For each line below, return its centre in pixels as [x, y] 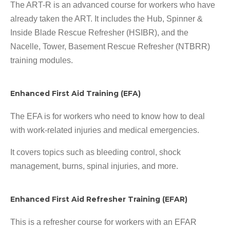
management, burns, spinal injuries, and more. [94, 166]
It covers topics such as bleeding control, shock [95, 152]
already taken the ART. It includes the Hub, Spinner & [107, 18]
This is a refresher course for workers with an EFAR [103, 222]
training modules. [42, 60]
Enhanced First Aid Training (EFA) [75, 93]
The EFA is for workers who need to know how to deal [108, 116]
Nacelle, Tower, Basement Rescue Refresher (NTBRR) [110, 46]
